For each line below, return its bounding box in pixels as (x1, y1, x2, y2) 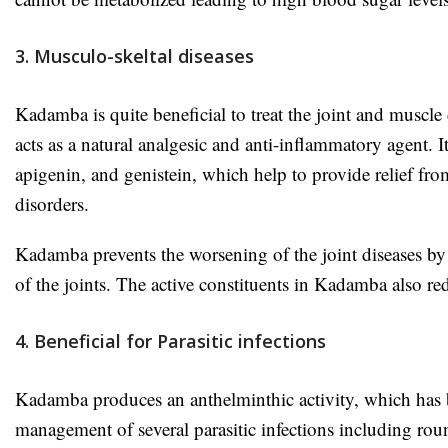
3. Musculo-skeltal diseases (15, 43, 254, 68)
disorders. (15, 190, 89, 216)
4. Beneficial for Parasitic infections (15, 328, 326, 353)
